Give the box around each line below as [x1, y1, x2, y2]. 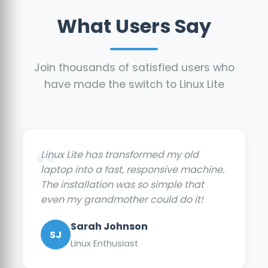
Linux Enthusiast [71, 237, 139, 249]
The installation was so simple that [41, 177, 205, 191]
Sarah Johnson [71, 219, 148, 233]
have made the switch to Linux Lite [44, 77, 224, 92]
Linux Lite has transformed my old [41, 147, 199, 162]
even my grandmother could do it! [41, 192, 204, 206]
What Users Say [57, 12, 211, 39]
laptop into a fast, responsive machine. [41, 162, 225, 176]
